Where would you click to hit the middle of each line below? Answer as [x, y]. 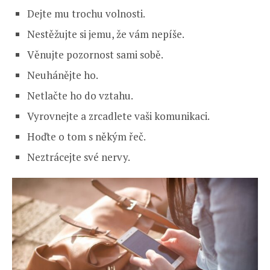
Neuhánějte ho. [63, 75]
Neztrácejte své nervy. [79, 157]
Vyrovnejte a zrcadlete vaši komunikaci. [118, 116]
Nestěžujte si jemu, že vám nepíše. [106, 34]
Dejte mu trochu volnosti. [86, 14]
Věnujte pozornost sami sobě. [95, 55]
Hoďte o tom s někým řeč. [86, 137]
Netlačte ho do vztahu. [80, 96]
